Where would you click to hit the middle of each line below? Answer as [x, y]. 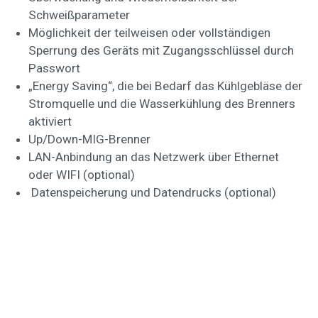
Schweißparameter [79, 15]
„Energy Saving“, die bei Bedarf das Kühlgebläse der [165, 86]
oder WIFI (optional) [82, 175]
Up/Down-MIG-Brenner [89, 139]
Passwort [54, 68]
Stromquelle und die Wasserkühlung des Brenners [162, 104]
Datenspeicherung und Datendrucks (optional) [152, 192]
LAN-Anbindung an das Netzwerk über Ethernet [154, 157]
